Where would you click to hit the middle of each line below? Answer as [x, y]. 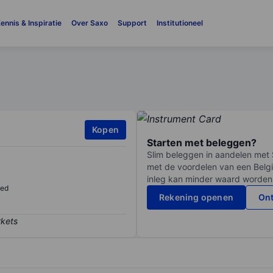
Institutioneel [179, 23]
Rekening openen [196, 197]
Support [132, 23]
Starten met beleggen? [202, 143]
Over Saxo [89, 23]
